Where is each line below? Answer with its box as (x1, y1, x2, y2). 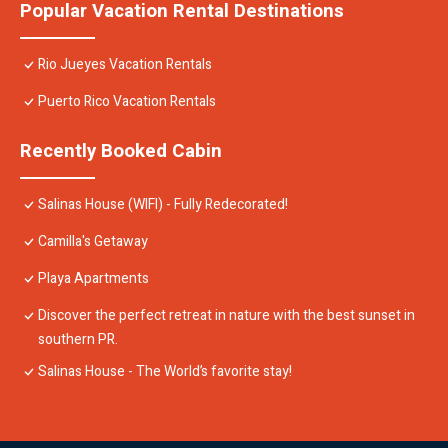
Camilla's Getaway (38, 231, 148, 253)
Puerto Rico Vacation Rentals (38, 91, 216, 113)
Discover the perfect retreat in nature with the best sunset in (38, 305, 415, 327)
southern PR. (38, 329, 118, 351)
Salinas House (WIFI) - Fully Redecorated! (38, 194, 288, 216)
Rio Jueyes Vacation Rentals (38, 54, 212, 76)
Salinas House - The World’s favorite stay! (38, 361, 292, 383)
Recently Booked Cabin (20, 137, 222, 166)
